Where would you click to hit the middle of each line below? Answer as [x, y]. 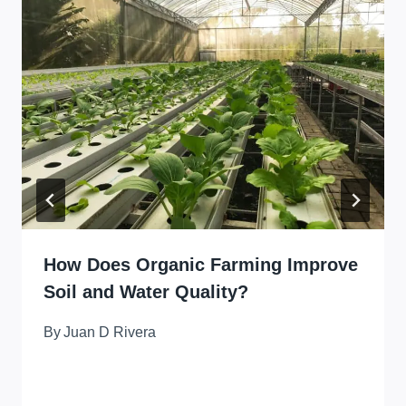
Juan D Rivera [110, 333]
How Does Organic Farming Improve [201, 265]
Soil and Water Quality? [146, 292]
